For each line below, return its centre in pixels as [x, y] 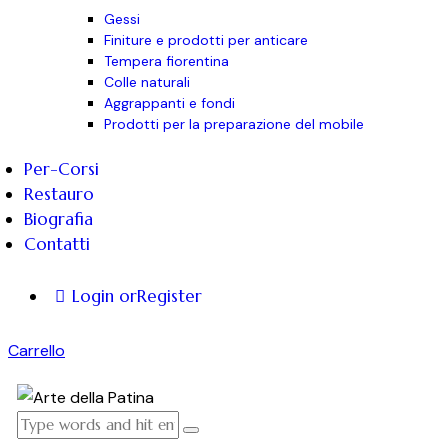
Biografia [58, 219]
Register [169, 296]
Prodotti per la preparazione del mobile [234, 123]
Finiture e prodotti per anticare [206, 39]
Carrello [36, 350]
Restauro [59, 194]
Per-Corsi [61, 169]
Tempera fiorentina [166, 60]
